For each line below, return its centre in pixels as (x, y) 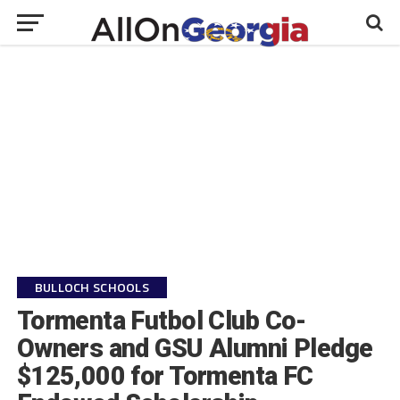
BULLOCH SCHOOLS (92, 287)
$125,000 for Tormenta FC (165, 376)
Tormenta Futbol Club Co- (161, 321)
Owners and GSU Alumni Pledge (195, 348)
